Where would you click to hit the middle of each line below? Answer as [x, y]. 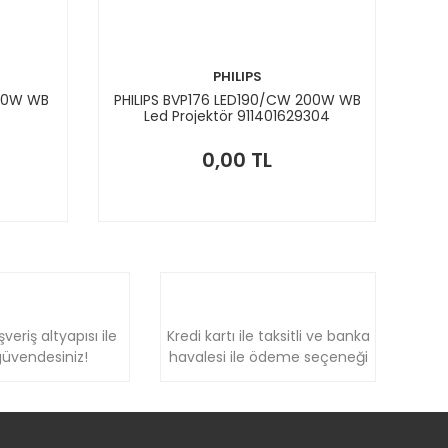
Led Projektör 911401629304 [237, 115]
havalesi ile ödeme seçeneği [268, 356]
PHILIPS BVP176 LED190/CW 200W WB [237, 99]
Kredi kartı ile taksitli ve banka [268, 335]
